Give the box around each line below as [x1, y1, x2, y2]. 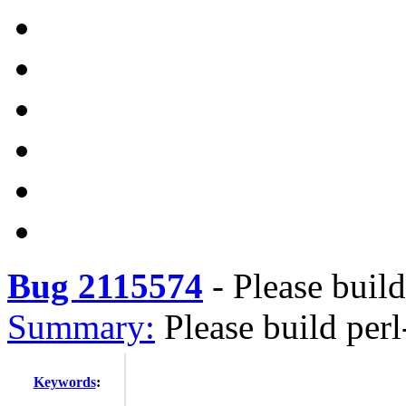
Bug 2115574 [7, 266, 203, 305]
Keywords [33, 374, 96, 390]
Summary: [7, 307, 155, 346]
